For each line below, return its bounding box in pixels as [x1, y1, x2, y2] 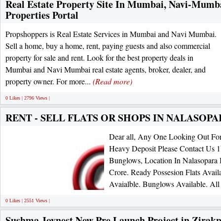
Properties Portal [5, 8, 78, 22]
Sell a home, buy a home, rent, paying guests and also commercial [5, 40, 210, 51]
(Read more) [93, 76, 132, 86]
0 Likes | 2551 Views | [5, 198, 50, 203]
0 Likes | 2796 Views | [5, 95, 50, 101]
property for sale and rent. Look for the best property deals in [5, 52, 193, 63]
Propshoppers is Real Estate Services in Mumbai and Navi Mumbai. [5, 29, 217, 39]
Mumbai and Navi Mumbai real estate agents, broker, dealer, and [5, 64, 206, 74]
